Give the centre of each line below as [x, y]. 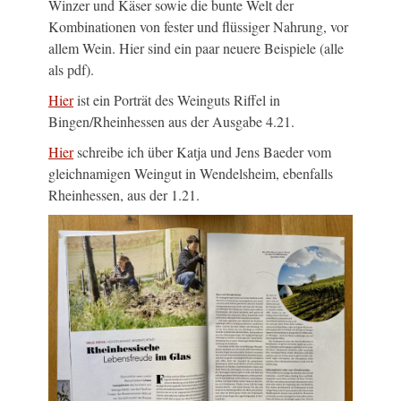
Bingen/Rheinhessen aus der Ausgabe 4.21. [171, 122]
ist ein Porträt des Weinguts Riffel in [177, 100]
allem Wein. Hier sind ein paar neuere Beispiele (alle [196, 48]
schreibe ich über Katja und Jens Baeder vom [202, 152]
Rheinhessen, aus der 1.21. [124, 195]
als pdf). [71, 70]
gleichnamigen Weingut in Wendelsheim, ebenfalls [191, 174]
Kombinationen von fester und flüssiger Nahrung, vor [198, 27]
